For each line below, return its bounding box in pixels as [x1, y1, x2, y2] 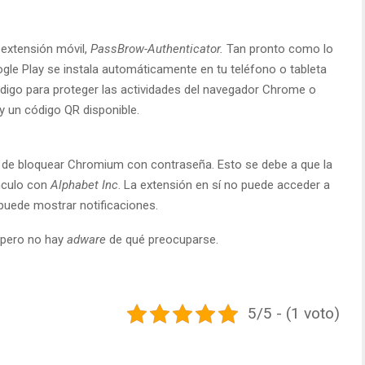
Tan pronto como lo [223, 41, 333, 56]
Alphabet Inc [47, 177, 118, 192]
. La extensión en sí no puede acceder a [118, 177, 330, 192]
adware [67, 231, 106, 247]
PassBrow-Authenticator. [90, 41, 223, 56]
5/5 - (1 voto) [247, 303, 340, 323]
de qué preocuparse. [106, 231, 218, 247]
